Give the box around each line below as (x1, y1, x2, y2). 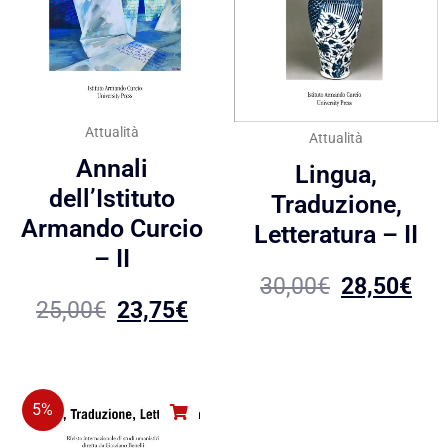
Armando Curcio (21, 213, 203, 243)
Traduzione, (270, 189, 402, 219)
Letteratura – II (254, 219, 418, 249)
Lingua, (295, 159, 377, 189)
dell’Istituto (49, 183, 175, 213)
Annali (76, 153, 148, 183)
